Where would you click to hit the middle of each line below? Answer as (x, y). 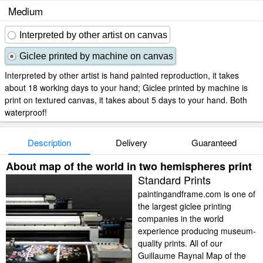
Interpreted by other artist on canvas (93, 35)
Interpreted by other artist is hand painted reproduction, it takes (122, 75)
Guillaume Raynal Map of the (192, 255)
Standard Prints (174, 180)
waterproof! (26, 112)
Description (49, 142)
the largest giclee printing (185, 206)
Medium (26, 11)
